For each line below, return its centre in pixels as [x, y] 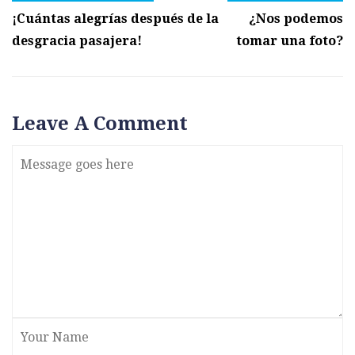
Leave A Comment [100, 124]
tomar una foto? [290, 41]
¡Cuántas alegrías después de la [115, 19]
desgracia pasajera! [77, 41]
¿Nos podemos [296, 19]
